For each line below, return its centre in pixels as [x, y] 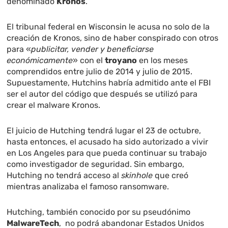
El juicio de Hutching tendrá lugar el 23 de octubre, [104, 131]
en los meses [163, 61]
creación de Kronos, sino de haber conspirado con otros [113, 38]
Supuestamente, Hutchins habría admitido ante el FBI [109, 83]
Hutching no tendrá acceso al [64, 176]
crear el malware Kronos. [54, 105]
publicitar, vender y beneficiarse [93, 49]
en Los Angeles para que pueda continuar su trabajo [107, 153]
